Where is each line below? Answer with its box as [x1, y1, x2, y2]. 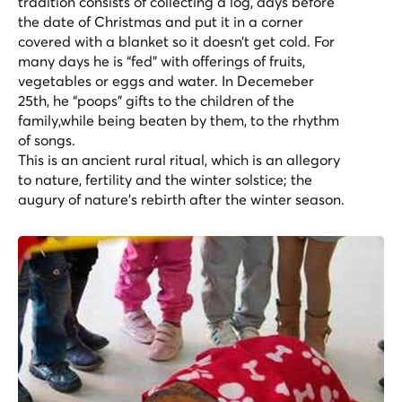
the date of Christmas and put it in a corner [18, 12, 303, 31]
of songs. [18, 130, 75, 149]
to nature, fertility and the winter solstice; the [18, 170, 312, 188]
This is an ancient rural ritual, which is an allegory [18, 150, 340, 169]
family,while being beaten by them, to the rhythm [18, 110, 339, 129]
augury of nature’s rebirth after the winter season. [18, 189, 345, 208]
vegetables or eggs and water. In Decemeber [18, 71, 314, 90]
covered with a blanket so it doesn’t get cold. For [18, 31, 335, 50]
